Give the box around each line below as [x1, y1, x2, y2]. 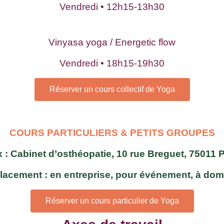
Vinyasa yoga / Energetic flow [48, 36, 175, 47]
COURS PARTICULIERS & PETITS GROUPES [9, 127, 215, 138]
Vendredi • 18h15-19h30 [59, 58, 164, 69]
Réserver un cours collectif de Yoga [49, 84, 175, 93]
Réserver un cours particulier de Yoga [45, 196, 179, 205]
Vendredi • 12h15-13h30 [59, 1, 164, 12]
